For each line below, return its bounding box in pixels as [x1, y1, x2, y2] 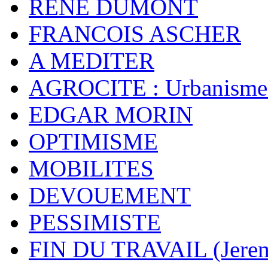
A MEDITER [29, 48, 154, 74]
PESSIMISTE [29, 209, 161, 236]
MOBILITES [29, 156, 154, 182]
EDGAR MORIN [29, 102, 193, 128]
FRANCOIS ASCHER [29, 21, 241, 47]
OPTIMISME [29, 129, 158, 155]
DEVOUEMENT [29, 182, 191, 209]
